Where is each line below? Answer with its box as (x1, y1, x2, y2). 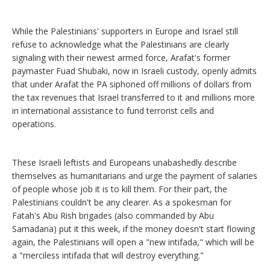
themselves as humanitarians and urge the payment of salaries (12, 170, 257, 182)
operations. (12, 118, 56, 130)
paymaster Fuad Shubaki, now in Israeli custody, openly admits (12, 65, 257, 77)
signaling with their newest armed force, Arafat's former (12, 52, 230, 64)
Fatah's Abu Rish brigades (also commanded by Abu (12, 210, 214, 222)
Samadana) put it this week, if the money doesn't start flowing (12, 223, 255, 235)
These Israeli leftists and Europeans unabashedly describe (12, 157, 237, 169)
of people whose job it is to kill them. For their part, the (12, 183, 227, 195)
